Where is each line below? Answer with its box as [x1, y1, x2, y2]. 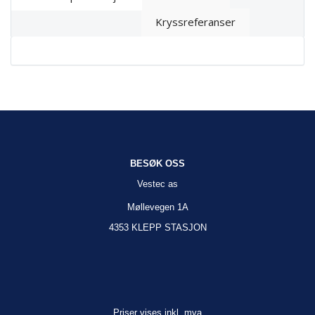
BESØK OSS [130, 158, 185, 169]
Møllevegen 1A [127, 202, 188, 212]
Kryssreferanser [155, 15, 236, 29]
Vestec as [137, 179, 178, 189]
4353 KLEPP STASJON [108, 222, 207, 233]
